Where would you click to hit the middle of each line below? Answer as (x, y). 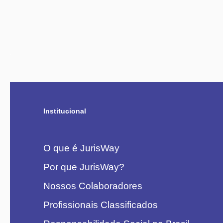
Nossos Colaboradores (93, 186)
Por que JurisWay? (84, 167)
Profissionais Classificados (101, 205)
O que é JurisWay (81, 148)
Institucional (65, 111)
